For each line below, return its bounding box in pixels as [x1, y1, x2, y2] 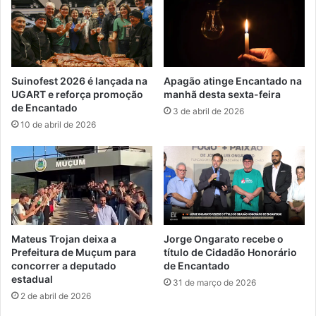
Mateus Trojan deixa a [11, 233, 116, 245]
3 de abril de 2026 [173, 105, 244, 116]
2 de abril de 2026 [20, 291, 91, 302]
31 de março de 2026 [173, 277, 256, 288]
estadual [11, 273, 53, 286]
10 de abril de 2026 [20, 119, 96, 130]
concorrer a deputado [11, 260, 116, 272]
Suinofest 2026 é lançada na [11, 74, 147, 87]
